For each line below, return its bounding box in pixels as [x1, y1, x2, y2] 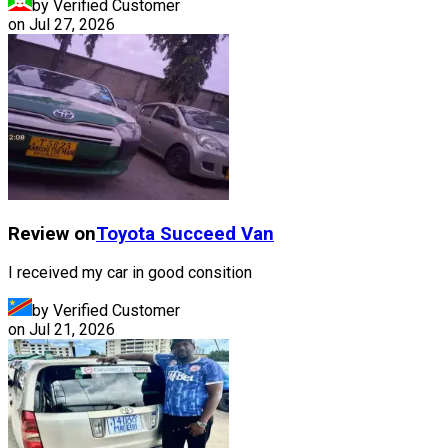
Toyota [96, 222, 155, 245]
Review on [8, 222, 96, 245]
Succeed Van [160, 222, 274, 245]
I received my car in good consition [8, 263, 252, 283]
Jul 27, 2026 [29, 14, 115, 34]
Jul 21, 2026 [29, 320, 115, 340]
